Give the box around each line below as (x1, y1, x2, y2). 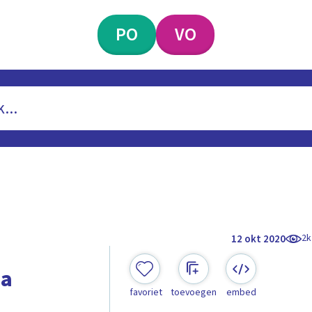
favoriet (129, 286, 162, 300)
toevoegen (170, 286, 217, 300)
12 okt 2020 (231, 231, 286, 247)
